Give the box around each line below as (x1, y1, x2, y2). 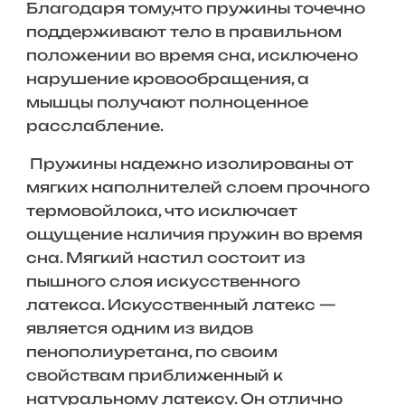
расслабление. (25, 117, 164, 135)
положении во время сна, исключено (25, 46, 358, 64)
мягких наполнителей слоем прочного (25, 178, 370, 196)
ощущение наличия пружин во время (25, 225, 363, 243)
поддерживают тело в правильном (25, 23, 342, 41)
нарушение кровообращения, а (25, 70, 309, 88)
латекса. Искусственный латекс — (25, 296, 336, 314)
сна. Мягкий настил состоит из (25, 249, 306, 267)
